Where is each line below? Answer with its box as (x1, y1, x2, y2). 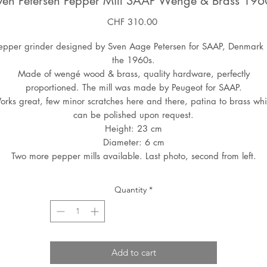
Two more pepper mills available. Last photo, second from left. (11, 150, 256, 162)
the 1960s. (112, 54, 155, 66)
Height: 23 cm (105, 123, 162, 135)
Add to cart (111, 247, 156, 259)
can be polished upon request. (73, 109, 194, 121)
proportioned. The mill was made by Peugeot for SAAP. (25, 82, 242, 94)
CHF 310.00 (107, 16, 157, 28)
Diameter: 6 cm (103, 136, 164, 148)
